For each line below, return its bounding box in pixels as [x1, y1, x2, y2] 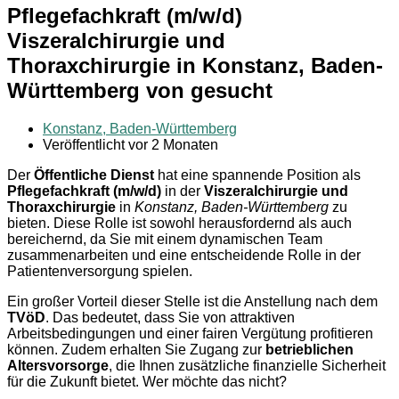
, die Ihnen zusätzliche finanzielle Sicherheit [109, 357, 386, 373]
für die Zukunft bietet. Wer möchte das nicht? [7, 373, 287, 389]
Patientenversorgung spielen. [7, 263, 192, 279]
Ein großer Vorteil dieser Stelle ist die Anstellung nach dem [7, 293, 378, 309]
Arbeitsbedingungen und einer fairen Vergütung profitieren [7, 325, 373, 341]
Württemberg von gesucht [7, 77, 273, 102]
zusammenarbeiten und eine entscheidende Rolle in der [7, 247, 361, 263]
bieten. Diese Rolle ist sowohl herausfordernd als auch [7, 215, 352, 231]
